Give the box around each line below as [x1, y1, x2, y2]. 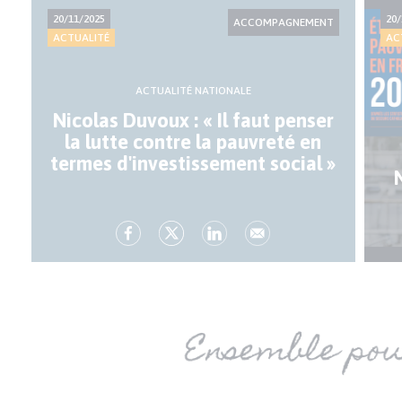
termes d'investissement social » [50, 152, 336, 176]
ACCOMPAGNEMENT [232, 16, 334, 30]
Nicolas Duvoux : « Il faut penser [52, 109, 334, 133]
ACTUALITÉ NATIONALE [135, 84, 251, 98]
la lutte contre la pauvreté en [65, 130, 322, 154]
